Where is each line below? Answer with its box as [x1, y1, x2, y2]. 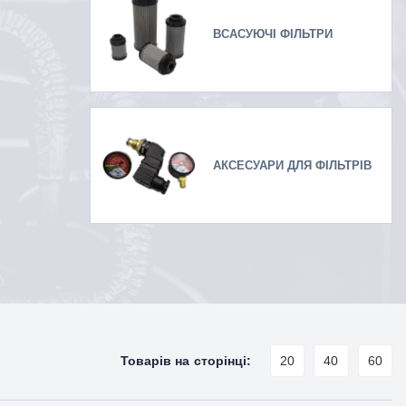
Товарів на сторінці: [120, 353, 252, 368]
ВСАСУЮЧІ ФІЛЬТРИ [213, 26, 333, 41]
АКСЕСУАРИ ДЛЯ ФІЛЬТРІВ [213, 158, 372, 172]
